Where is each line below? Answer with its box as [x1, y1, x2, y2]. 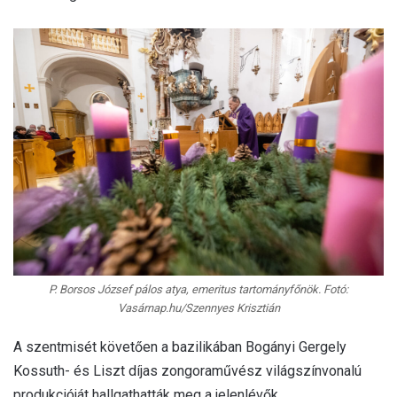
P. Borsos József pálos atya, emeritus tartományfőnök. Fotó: [49, 283, 348, 297]
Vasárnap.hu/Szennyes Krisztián [117, 301, 280, 315]
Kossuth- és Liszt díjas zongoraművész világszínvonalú [13, 362, 362, 380]
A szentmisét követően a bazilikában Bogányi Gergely [13, 339, 346, 356]
